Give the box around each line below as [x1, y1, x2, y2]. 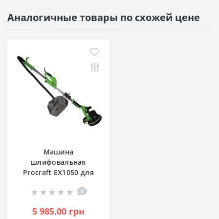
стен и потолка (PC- [23, 178, 94, 187]
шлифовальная [31, 157, 86, 167]
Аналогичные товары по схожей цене [7, 11, 200, 24]
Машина [43, 147, 74, 156]
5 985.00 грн [32, 205, 85, 217]
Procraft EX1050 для [23, 168, 94, 177]
